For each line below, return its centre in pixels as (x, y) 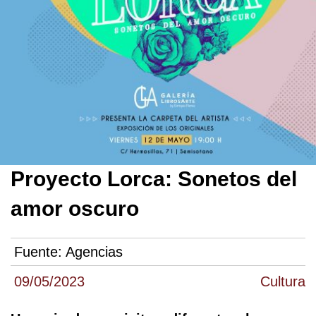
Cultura (283, 282)
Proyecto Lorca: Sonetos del (154, 179)
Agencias (94, 252)
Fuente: (40, 252)
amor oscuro (75, 209)
